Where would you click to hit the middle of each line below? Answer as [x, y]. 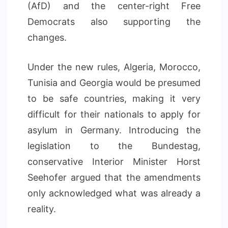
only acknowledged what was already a [114, 193]
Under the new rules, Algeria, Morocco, [114, 67]
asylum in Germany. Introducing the [114, 130]
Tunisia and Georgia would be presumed [114, 83]
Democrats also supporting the [114, 22]
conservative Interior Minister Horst [114, 162]
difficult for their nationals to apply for [114, 114]
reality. [42, 209]
